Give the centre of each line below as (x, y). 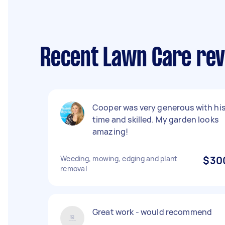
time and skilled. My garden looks (155, 120)
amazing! (110, 132)
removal (74, 168)
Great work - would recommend (152, 212)
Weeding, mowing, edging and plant (119, 158)
